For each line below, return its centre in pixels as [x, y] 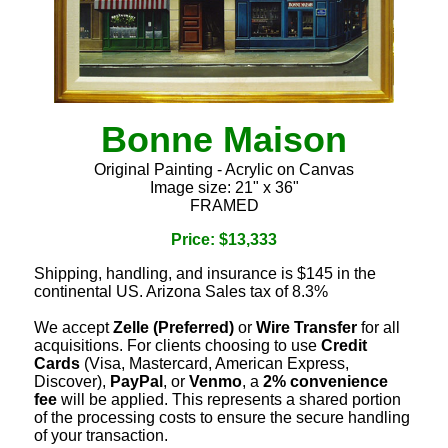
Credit [344, 345]
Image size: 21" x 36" [224, 187]
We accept [73, 327]
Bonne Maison [224, 139]
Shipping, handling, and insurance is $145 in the [205, 273]
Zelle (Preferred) [173, 327]
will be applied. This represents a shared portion [229, 399]
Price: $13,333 [224, 239]
